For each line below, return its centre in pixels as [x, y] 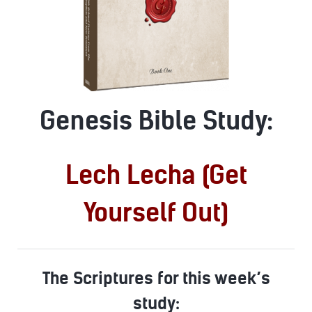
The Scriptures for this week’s [156, 279]
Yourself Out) [156, 213]
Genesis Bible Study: [156, 121]
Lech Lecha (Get [156, 175]
